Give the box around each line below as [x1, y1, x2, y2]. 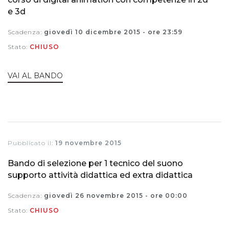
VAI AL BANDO [8, 71, 63, 80]
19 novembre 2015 [55, 139, 122, 147]
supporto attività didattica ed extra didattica [8, 170, 193, 180]
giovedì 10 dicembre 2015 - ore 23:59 [44, 28, 182, 36]
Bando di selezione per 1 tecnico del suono [8, 158, 183, 168]
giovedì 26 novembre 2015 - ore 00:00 [44, 191, 188, 199]
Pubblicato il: [8, 139, 55, 147]
